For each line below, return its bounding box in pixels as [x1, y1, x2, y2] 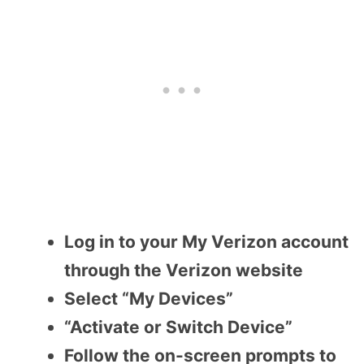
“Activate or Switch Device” [64, 317, 292, 338]
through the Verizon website [64, 260, 303, 281]
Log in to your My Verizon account [64, 232, 349, 253]
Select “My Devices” [64, 288, 233, 310]
